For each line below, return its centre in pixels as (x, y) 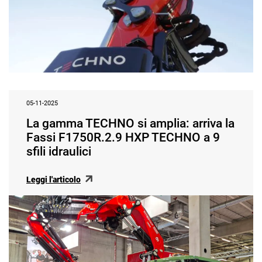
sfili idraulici (59, 152)
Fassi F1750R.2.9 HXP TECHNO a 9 (123, 138)
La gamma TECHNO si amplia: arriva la (130, 124)
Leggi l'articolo (54, 179)
